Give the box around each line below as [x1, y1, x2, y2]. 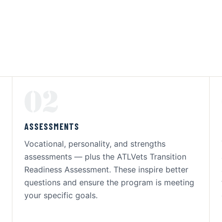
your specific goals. [24, 190, 98, 200]
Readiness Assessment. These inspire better [24, 165, 188, 174]
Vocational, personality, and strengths [24, 139, 166, 149]
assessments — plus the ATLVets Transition [24, 152, 186, 162]
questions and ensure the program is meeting [24, 177, 194, 187]
